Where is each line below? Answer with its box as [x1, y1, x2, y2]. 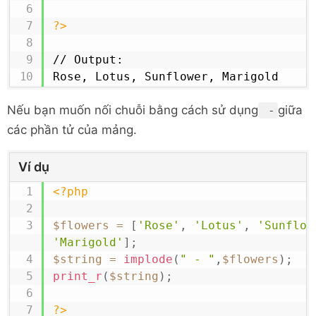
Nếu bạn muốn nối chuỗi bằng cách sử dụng [7, 103, 258, 117]
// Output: [52, 53, 123, 66]
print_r [52, 269, 102, 283]
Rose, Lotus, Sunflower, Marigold [52, 70, 279, 83]
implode [123, 253, 173, 266]
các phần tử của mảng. [7, 123, 137, 137]
